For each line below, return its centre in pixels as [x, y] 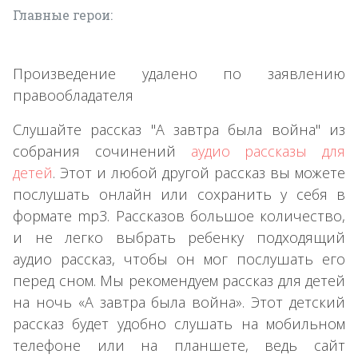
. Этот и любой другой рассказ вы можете [199, 172]
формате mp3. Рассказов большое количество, [179, 215]
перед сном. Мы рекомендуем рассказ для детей [179, 280]
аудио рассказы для [268, 151]
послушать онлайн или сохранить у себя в [179, 194]
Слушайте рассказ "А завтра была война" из [179, 129]
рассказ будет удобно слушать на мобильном [179, 323]
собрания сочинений [102, 151]
